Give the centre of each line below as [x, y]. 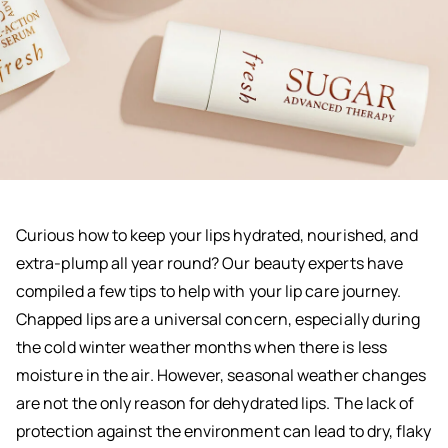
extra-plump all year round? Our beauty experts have [210, 263]
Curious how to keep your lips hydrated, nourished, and [217, 235]
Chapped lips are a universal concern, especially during [218, 319]
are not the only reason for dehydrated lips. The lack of [215, 403]
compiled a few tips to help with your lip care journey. [209, 291]
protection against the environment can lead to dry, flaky [224, 431]
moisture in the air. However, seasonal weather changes [221, 375]
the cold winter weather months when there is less [201, 347]
